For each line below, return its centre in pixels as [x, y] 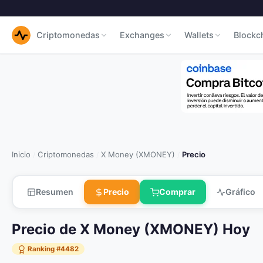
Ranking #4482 [52, 249]
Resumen [55, 192]
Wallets [199, 35]
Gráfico [240, 192]
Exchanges [142, 35]
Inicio [21, 154]
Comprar [177, 192]
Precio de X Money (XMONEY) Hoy [131, 229]
